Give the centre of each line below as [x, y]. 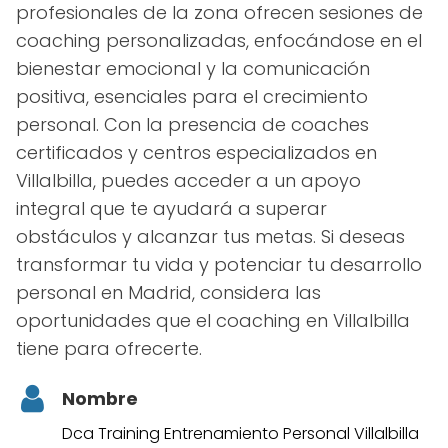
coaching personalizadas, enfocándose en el [219, 40]
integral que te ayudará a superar [171, 208]
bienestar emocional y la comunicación [193, 68]
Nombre [100, 398]
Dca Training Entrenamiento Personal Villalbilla [240, 434]
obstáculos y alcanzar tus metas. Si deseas [210, 236]
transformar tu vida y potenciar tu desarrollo [219, 264]
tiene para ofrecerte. [109, 348]
